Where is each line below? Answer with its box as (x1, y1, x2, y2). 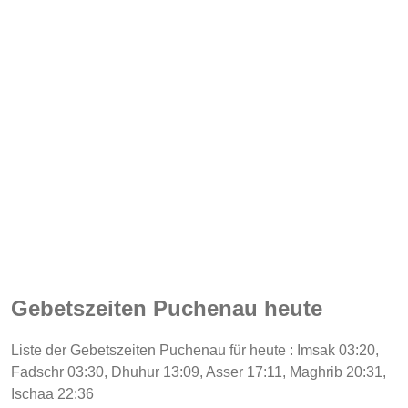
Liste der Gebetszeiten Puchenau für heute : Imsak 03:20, (11, 342, 379, 358)
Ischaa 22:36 (11, 385, 94, 402)
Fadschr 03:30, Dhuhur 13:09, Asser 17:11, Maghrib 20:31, (11, 363, 386, 380)
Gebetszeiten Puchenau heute (11, 295, 322, 321)
